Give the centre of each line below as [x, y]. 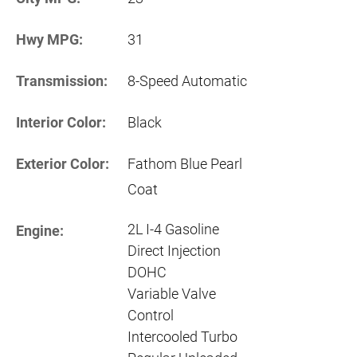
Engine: [40, 231]
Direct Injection [174, 251]
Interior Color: [61, 123]
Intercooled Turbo [182, 337]
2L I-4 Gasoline [173, 229]
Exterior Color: [63, 164]
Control [151, 316]
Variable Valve [172, 294]
